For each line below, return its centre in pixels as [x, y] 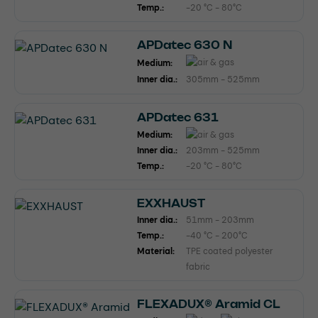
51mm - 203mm [220, 220]
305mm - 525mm [223, 79]
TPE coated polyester [229, 252]
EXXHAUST [171, 204]
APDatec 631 [178, 118]
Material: [156, 252]
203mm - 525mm [223, 151]
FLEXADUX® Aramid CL [209, 305]
